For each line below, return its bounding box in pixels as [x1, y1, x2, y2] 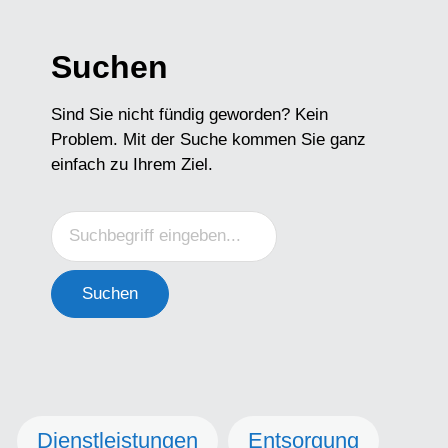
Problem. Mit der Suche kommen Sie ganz [51, 129, 366, 149]
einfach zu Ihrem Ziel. [51, 154, 213, 174]
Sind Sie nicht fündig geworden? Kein [51, 104, 328, 124]
